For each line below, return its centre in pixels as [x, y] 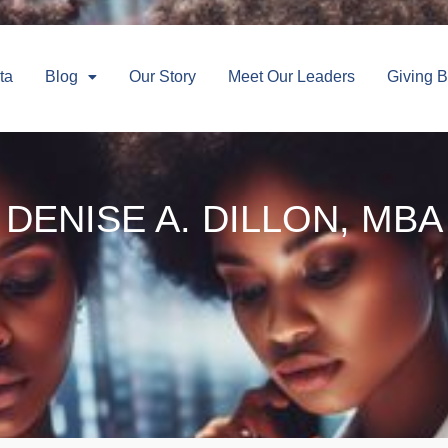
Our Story [162, 76]
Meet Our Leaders [291, 76]
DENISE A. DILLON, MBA [224, 219]
